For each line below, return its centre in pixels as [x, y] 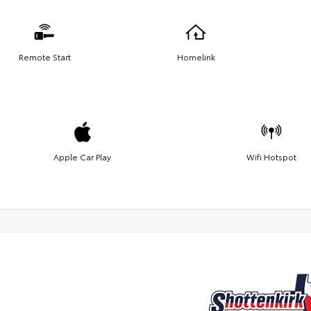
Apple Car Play [82, 156]
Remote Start [44, 56]
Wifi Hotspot [271, 156]
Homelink [196, 56]
